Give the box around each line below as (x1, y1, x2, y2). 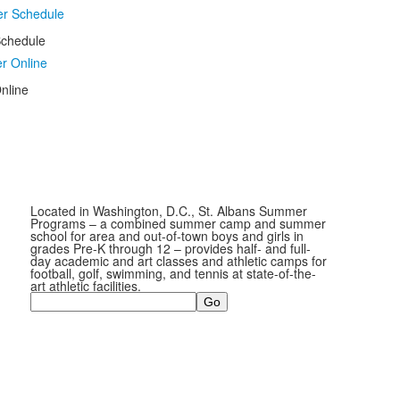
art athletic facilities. (29, 277, 141, 295)
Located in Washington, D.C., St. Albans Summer (29, 202, 307, 220)
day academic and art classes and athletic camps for (29, 252, 327, 270)
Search (29, 289, 71, 307)
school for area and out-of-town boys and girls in (29, 227, 304, 245)
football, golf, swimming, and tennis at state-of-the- (29, 264, 316, 282)
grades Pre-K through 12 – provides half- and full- (29, 239, 311, 257)
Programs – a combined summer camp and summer (29, 214, 326, 232)
